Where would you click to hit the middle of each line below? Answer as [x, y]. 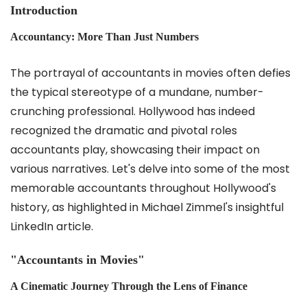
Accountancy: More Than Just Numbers [105, 37]
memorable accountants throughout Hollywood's [143, 188]
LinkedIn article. [52, 226]
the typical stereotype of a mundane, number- [137, 92]
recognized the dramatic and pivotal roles [124, 131]
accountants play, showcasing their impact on [135, 150]
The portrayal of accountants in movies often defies [150, 73]
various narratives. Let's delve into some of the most [150, 169]
